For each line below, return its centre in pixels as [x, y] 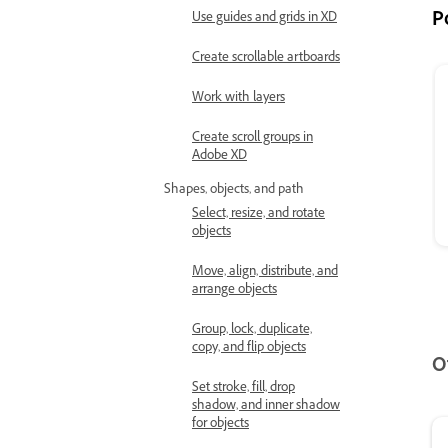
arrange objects [234, 291]
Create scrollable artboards [266, 59]
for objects [220, 425]
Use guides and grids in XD [264, 19]
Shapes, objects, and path [234, 191]
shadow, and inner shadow [266, 407]
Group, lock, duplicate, [252, 331]
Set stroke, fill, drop [243, 389]
